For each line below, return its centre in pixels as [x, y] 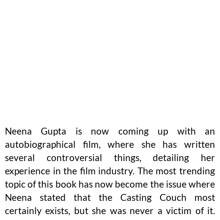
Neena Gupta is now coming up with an [110, 131]
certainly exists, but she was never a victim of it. [110, 211]
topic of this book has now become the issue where [110, 184]
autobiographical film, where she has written [110, 144]
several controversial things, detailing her [110, 158]
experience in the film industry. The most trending [110, 171]
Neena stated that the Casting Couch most [110, 197]
